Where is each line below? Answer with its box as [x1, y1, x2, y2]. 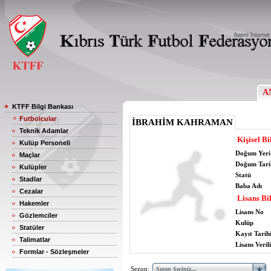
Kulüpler [19, 163, 47, 171]
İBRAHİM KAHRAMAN [132, 117, 233, 127]
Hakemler [19, 200, 49, 207]
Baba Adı [235, 182, 262, 189]
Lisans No [235, 208, 264, 215]
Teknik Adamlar [19, 127, 68, 134]
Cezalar [19, 188, 43, 195]
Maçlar [19, 151, 40, 158]
